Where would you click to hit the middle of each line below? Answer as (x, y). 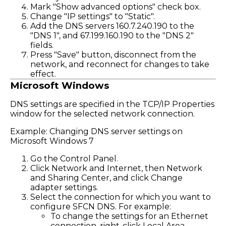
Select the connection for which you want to (121, 197)
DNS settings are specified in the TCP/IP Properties (112, 104)
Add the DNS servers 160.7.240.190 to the (112, 26)
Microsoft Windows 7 (52, 141)
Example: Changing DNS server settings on (96, 131)
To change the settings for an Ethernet (129, 216)
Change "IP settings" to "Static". (93, 16)
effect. (43, 74)
